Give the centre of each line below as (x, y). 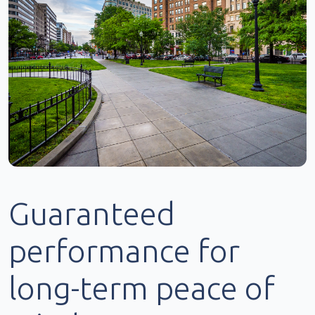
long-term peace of (142, 288)
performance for (124, 250)
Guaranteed (92, 213)
